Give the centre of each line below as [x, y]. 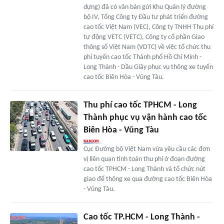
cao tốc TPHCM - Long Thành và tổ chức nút [144, 169]
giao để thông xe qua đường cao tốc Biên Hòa [147, 179]
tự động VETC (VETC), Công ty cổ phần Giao [144, 37]
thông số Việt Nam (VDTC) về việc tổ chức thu [147, 47]
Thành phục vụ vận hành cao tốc [145, 117]
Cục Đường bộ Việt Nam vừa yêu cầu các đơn [146, 149]
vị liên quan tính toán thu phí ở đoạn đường [144, 159]
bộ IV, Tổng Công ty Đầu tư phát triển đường [145, 17]
